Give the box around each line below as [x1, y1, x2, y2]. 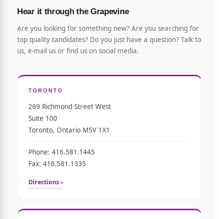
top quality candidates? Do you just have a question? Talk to [17, 35, 201, 44]
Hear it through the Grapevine [17, 7, 129, 16]
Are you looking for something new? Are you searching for [17, 24, 199, 33]
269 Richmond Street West [28, 102, 111, 111]
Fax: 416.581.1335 [28, 159, 86, 168]
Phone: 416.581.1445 [28, 148, 95, 156]
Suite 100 [28, 114, 57, 123]
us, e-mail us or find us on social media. [17, 46, 139, 55]
